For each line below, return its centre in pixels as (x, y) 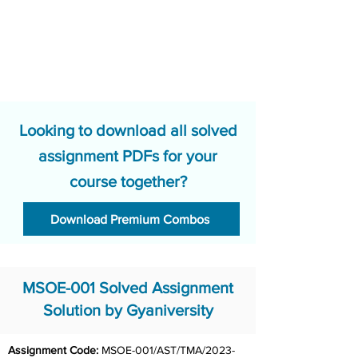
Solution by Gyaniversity (128, 310)
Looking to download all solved (128, 130)
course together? (128, 181)
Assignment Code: (53, 350)
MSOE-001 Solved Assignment (128, 288)
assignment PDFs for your (128, 156)
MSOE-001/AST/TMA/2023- (167, 350)
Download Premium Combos (130, 219)
